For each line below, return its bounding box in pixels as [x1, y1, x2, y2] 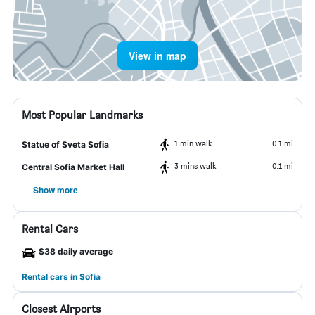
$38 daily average [39, 246, 113, 257]
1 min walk [174, 138, 212, 148]
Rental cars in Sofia [22, 271, 101, 282]
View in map [129, 49, 186, 63]
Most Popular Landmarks [22, 108, 143, 122]
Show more [33, 184, 78, 196]
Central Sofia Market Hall [22, 162, 124, 172]
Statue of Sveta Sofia [22, 139, 109, 150]
